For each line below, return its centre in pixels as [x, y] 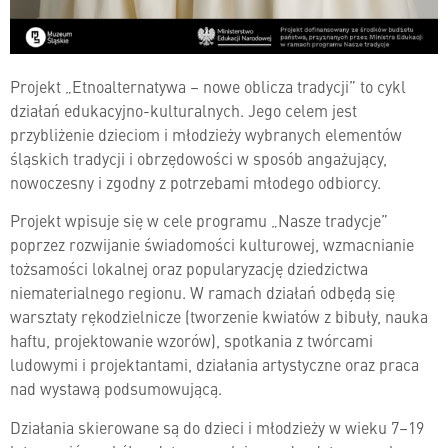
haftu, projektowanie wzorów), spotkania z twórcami [191, 340]
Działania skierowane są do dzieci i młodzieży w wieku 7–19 [217, 426]
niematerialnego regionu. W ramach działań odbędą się [202, 292]
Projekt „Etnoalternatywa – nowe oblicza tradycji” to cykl [208, 86]
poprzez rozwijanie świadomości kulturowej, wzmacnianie [212, 244]
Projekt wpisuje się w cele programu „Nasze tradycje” [199, 220]
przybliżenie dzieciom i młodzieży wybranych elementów [206, 134]
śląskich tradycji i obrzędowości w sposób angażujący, [198, 158]
